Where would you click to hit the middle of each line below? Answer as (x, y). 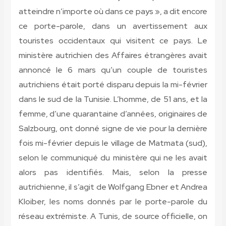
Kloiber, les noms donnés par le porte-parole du (113, 202)
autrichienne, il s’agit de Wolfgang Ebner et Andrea (113, 187)
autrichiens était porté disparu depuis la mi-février (113, 85)
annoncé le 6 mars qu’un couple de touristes (113, 70)
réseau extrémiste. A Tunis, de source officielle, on (113, 216)
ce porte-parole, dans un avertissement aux (113, 26)
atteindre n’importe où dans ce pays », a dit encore (113, 12)
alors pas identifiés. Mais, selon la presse (113, 173)
